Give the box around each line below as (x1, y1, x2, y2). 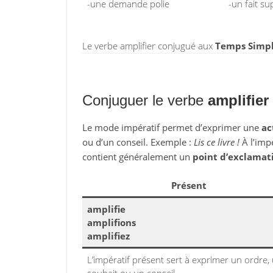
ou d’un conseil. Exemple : (82, 136, 194, 148)
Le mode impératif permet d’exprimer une (82, 121, 261, 133)
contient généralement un (82, 151, 193, 163)
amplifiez (87, 230, 130, 242)
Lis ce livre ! (193, 136, 239, 148)
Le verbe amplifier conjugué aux (82, 40, 215, 52)
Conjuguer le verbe (82, 92, 208, 108)
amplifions (87, 216, 136, 229)
